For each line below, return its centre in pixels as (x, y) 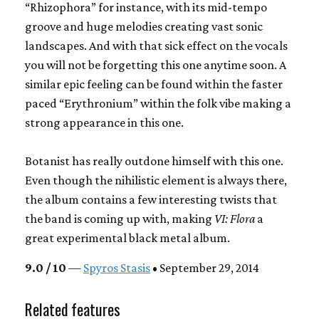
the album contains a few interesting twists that (151, 200)
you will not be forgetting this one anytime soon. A (156, 65)
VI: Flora (234, 219)
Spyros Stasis (117, 268)
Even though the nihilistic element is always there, (156, 181)
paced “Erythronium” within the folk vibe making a (158, 104)
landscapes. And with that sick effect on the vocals (156, 46)
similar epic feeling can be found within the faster (154, 84)
